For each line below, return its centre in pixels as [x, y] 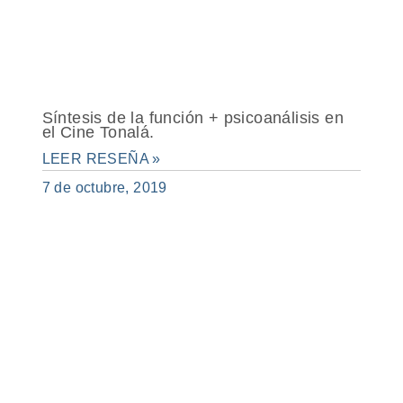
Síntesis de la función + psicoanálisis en [193, 117]
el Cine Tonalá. [98, 132]
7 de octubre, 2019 [104, 187]
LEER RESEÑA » [101, 158]
